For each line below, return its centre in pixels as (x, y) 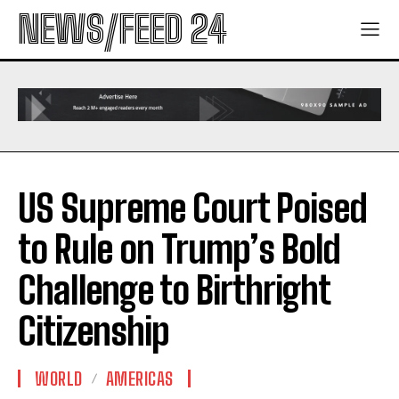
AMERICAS (139, 379)
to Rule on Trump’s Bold (179, 250)
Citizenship (94, 332)
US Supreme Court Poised (192, 209)
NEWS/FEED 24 (122, 29)
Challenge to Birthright (174, 291)
